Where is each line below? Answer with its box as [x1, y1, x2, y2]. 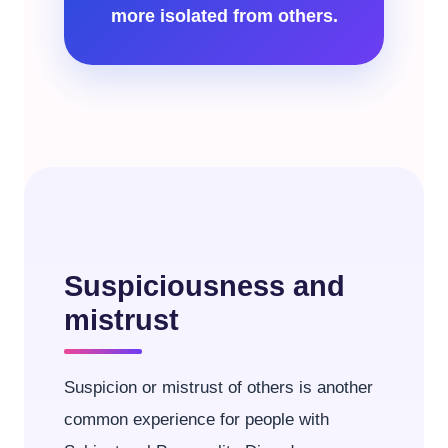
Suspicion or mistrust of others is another [64, 378, 373, 397]
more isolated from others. [110, 5, 338, 26]
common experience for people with [64, 410, 329, 429]
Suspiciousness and [64, 270, 345, 302]
